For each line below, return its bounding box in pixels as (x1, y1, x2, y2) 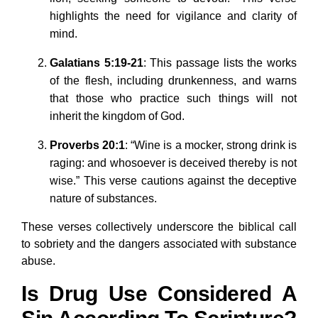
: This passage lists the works (143, 57, 297, 70)
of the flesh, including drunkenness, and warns (50, 75, 297, 87)
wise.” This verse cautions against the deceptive (50, 175, 297, 187)
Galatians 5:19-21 (50, 57, 143, 70)
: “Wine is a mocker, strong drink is (125, 139, 297, 152)
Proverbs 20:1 (50, 139, 126, 152)
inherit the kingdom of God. (50, 110, 185, 123)
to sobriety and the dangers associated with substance (21, 238, 297, 251)
